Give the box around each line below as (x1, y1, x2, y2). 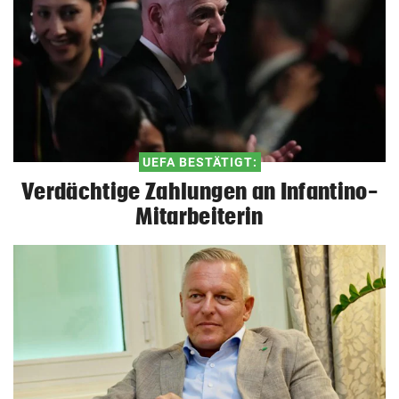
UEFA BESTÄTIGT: (142, 155, 257, 170)
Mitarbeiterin (135, 204, 264, 230)
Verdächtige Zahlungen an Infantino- (20, 179, 379, 205)
